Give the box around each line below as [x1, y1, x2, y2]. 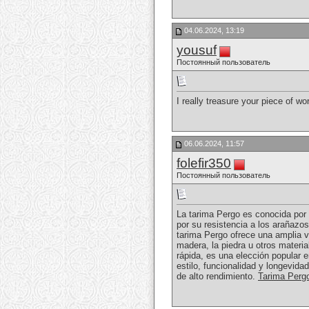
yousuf [177, 43, 217, 57]
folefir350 [177, 156, 231, 170]
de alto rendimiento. [177, 271, 258, 282]
